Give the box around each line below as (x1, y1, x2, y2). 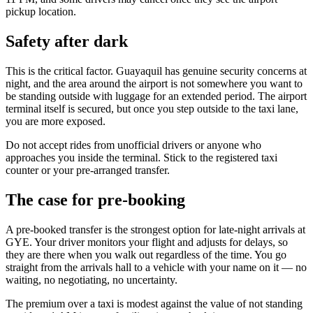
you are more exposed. (6, 115, 105, 128)
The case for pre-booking (6, 191, 185, 210)
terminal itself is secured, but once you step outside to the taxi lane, (6, 103, 298, 115)
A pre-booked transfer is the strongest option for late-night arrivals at (6, 224, 305, 236)
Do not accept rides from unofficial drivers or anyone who (6, 139, 261, 152)
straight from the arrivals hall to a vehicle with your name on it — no (6, 261, 307, 274)
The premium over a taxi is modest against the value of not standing (6, 298, 303, 310)
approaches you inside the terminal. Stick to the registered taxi (6, 152, 277, 164)
